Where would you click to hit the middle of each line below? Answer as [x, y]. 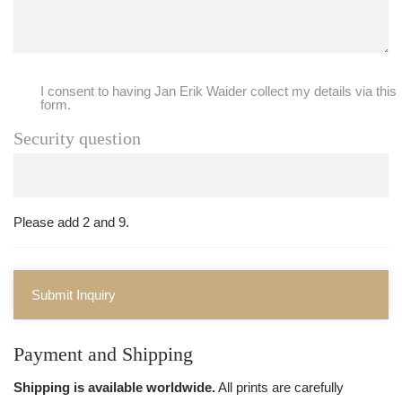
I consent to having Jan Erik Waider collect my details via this [218, 91]
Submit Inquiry [74, 294]
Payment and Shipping [103, 354]
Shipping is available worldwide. [114, 387]
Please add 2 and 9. [71, 222]
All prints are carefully [280, 387]
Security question [77, 138]
